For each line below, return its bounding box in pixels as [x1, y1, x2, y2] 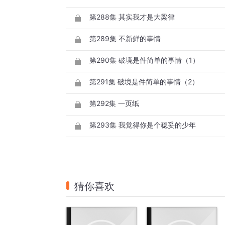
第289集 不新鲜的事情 [89, 34, 161, 43]
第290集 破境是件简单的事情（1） [89, 56, 199, 65]
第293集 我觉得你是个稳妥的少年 [89, 121, 196, 130]
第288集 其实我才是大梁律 [89, 13, 175, 22]
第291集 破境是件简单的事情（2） [89, 77, 199, 86]
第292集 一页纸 [89, 99, 139, 108]
